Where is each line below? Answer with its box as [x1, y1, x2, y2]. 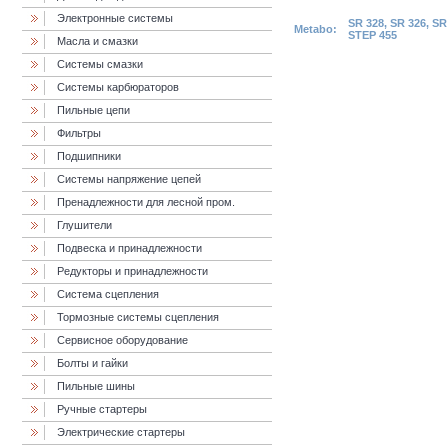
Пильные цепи [57, 104, 130, 116]
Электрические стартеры [57, 426, 185, 438]
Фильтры [57, 127, 101, 139]
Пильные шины [57, 380, 135, 392]
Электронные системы [57, 12, 173, 24]
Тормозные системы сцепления [57, 311, 219, 323]
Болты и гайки [57, 357, 128, 369]
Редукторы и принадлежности [57, 265, 208, 277]
